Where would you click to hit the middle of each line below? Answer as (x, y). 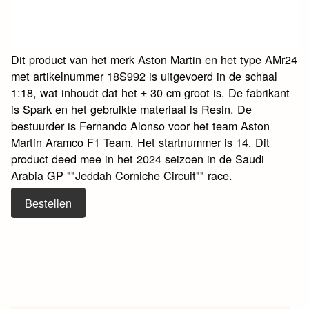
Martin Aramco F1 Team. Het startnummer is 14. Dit (141, 142)
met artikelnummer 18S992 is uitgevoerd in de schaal (144, 76)
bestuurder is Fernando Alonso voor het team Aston (141, 125)
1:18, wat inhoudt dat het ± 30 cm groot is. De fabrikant (151, 92)
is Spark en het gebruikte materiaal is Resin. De (132, 109)
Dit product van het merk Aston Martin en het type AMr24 (154, 59)
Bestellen (49, 202)
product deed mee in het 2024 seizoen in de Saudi (138, 158)
